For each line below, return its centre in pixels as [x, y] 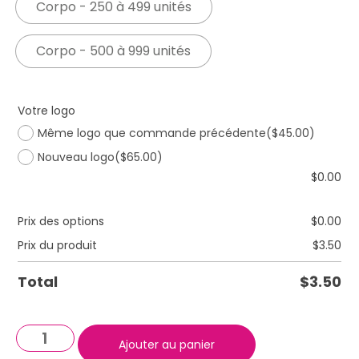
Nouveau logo [76, 157]
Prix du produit [57, 246]
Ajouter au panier [166, 345]
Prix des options [61, 222]
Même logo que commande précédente [152, 133]
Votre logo [46, 110]
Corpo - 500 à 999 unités [113, 51]
